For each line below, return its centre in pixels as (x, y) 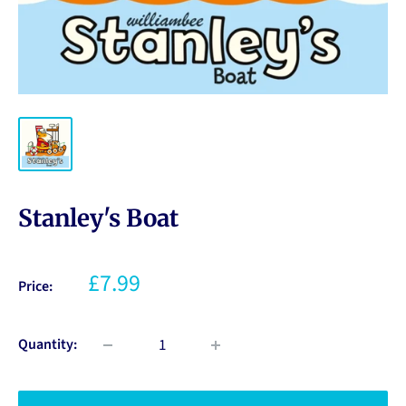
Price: (35, 287)
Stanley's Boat (98, 218)
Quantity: (48, 345)
